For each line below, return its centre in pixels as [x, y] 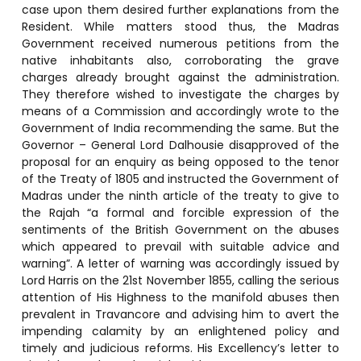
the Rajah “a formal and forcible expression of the [180, 212]
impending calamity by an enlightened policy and [180, 331]
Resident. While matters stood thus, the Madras [180, 26]
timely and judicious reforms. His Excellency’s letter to [180, 348]
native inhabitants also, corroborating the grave [180, 60]
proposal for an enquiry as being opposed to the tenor [180, 162]
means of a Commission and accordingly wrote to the [180, 111]
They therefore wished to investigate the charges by [180, 94]
